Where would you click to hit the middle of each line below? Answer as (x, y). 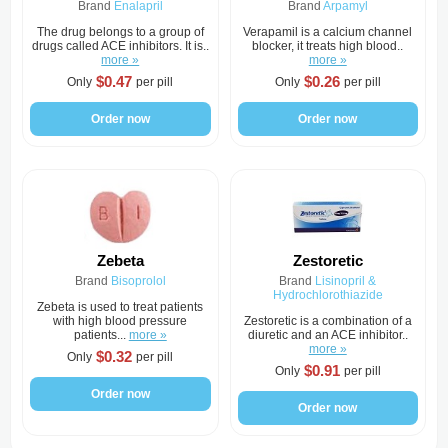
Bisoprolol (138, 281)
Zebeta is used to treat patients (120, 307)
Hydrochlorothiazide (327, 295)
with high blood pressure (120, 321)
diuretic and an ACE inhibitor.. (327, 335)
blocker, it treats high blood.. (328, 46)
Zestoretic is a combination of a (327, 321)
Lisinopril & (346, 281)
